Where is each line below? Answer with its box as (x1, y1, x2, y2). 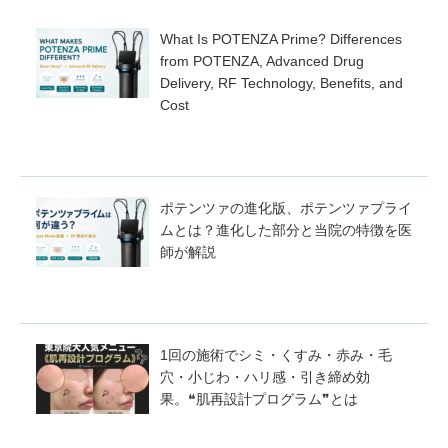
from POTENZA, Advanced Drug (160, 52, 364, 69)
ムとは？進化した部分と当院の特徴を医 (160, 221, 412, 238)
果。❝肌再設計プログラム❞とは (160, 390, 358, 407)
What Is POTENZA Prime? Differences (160, 30, 402, 47)
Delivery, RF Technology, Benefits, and (160, 74, 403, 91)
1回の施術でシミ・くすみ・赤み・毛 (160, 346, 392, 363)
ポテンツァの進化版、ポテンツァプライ (160, 199, 412, 216)
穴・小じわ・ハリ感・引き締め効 (160, 368, 370, 385)
